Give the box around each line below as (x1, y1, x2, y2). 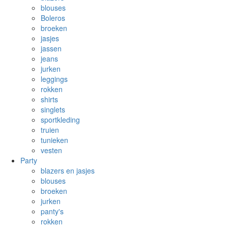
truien (41, 125, 59, 135)
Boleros (41, 13, 65, 23)
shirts (41, 94, 58, 104)
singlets (41, 104, 65, 115)
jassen (41, 43, 62, 53)
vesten (41, 145, 62, 155)
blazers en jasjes (41, 165, 95, 176)
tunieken (41, 135, 68, 145)
